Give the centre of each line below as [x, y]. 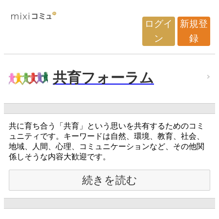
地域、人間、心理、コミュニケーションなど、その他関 [107, 146]
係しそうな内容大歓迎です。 [60, 157]
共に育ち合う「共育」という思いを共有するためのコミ [107, 126]
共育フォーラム [103, 78]
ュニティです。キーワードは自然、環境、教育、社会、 [107, 136]
